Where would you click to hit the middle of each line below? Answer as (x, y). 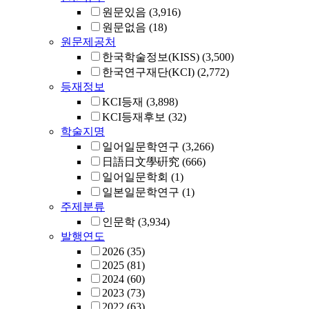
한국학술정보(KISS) (151, 57)
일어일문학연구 (141, 147)
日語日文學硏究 (141, 162)
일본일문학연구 (141, 192)
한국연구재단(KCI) (148, 72)
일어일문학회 (135, 177)
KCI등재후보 (134, 117)
